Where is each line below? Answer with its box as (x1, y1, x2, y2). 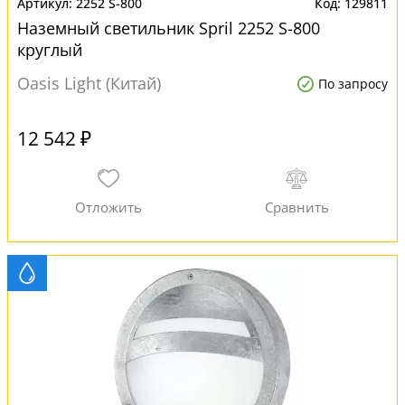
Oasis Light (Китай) (17, 72, 161, 94)
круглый (17, 39, 82, 61)
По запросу (318, 75, 388, 92)
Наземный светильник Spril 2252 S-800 (17, 17, 320, 39)
